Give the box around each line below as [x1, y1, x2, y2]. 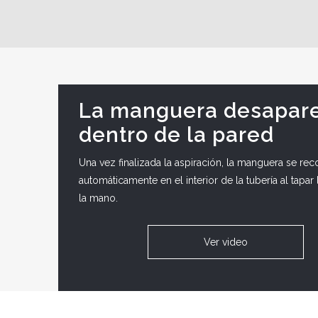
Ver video [203, 236, 248, 248]
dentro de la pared [79, 123, 274, 147]
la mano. [79, 192, 118, 204]
